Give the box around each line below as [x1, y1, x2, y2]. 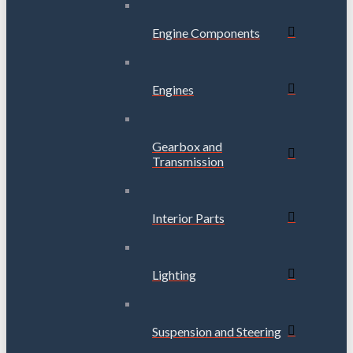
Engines [152, 81, 194, 97]
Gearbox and [152, 138, 222, 154]
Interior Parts [152, 210, 225, 225]
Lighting [152, 266, 196, 282]
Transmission [152, 153, 224, 169]
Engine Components [152, 24, 260, 40]
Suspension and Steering [152, 323, 281, 339]
